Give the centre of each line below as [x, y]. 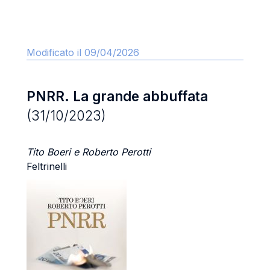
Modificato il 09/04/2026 [83, 52]
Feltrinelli [47, 166]
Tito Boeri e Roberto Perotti [89, 152]
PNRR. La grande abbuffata [117, 96]
